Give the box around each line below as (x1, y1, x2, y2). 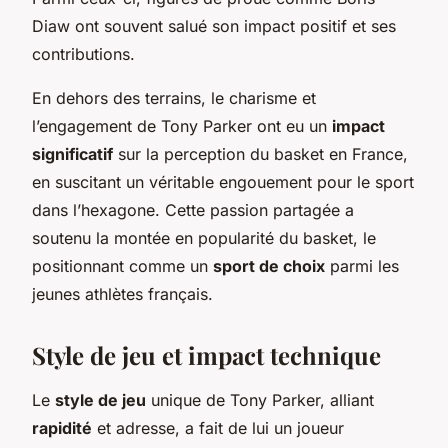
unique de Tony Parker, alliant (146, 389, 374, 410)
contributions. (32, 43, 135, 64)
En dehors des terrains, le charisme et (32, 87, 316, 108)
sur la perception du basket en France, (113, 143, 408, 164)
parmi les (325, 255, 399, 276)
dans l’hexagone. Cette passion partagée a (32, 199, 354, 220)
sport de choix (213, 255, 325, 276)
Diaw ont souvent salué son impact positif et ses (32, 15, 396, 36)
